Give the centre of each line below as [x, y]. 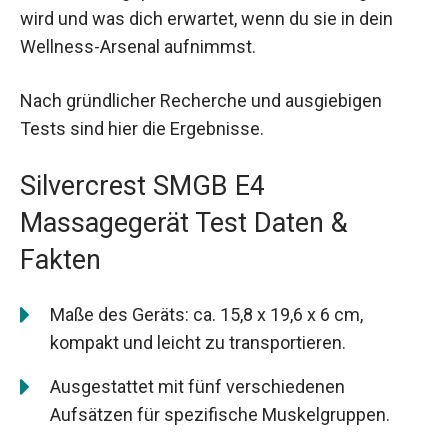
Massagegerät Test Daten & [184, 222]
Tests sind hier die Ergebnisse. [142, 128]
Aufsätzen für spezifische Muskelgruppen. [220, 414]
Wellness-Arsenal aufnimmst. [138, 47]
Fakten [60, 259]
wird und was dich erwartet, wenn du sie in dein [206, 19]
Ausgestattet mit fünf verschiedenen [197, 386]
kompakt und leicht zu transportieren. [198, 342]
